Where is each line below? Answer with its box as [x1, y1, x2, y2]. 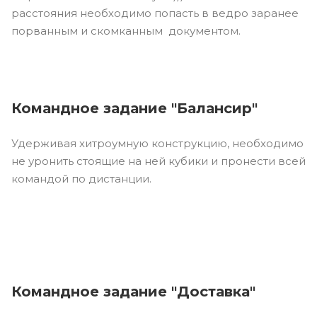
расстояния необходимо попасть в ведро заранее [11, 6, 299, 20]
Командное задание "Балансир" [11, 99, 258, 117]
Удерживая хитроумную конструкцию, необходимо [11, 136, 304, 150]
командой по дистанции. [11, 171, 151, 185]
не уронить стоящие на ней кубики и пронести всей [11, 154, 306, 168]
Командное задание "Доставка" [11, 282, 255, 300]
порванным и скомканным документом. [11, 23, 241, 38]
